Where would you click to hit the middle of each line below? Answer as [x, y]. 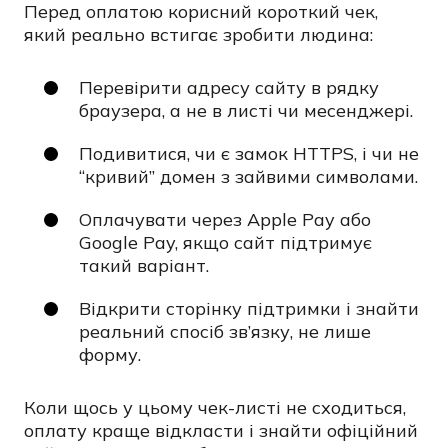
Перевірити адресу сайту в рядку [229, 87]
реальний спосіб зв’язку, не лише [225, 331]
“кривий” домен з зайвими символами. [248, 176]
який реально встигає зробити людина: [198, 34]
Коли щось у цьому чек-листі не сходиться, [215, 407]
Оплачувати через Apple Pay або [225, 219]
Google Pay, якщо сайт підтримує [225, 242]
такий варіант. [144, 265]
